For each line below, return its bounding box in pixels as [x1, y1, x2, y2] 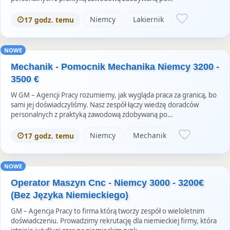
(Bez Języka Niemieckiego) [11, 189, 128, 200]
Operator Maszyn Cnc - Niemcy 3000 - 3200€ [11, 177, 204, 188]
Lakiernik [132, 14, 164, 24]
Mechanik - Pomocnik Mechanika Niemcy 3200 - [11, 61, 219, 72]
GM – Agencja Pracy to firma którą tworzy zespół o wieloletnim [11, 206, 204, 216]
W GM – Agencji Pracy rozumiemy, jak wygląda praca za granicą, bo [11, 90, 217, 100]
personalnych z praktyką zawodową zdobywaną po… [11, 109, 173, 119]
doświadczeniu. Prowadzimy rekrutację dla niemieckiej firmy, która [11, 216, 217, 225]
